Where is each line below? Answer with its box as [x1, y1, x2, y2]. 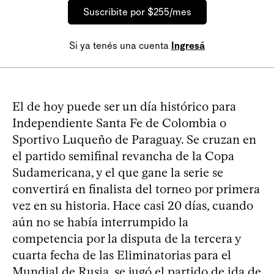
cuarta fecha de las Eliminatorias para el [12, 248, 231, 262]
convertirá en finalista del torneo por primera [12, 182, 260, 196]
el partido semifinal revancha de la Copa [12, 149, 234, 163]
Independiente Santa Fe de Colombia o [12, 116, 226, 130]
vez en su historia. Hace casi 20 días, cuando [12, 198, 253, 213]
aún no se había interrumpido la [12, 215, 188, 229]
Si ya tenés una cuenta [69, 40, 171, 51]
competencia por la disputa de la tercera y [12, 231, 241, 246]
